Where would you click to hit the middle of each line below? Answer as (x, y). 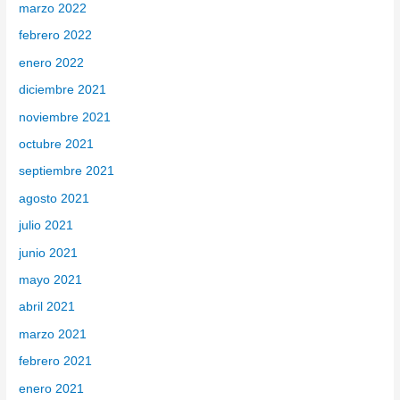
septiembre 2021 (67, 171)
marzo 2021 (53, 334)
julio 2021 (46, 226)
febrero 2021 (56, 362)
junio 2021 (49, 253)
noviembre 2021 (65, 117)
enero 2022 (52, 62)
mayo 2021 (51, 280)
